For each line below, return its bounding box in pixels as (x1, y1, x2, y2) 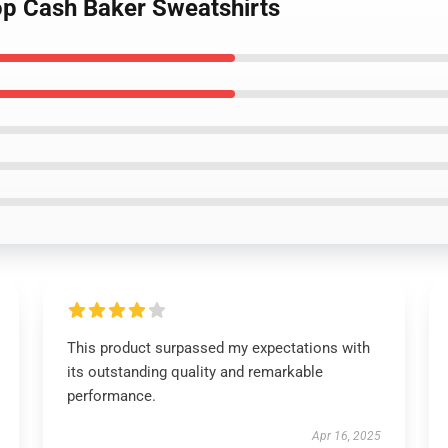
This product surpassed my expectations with (66, 339, 370, 357)
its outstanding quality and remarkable (66, 363, 323, 381)
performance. (66, 387, 156, 405)
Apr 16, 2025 (312, 429, 382, 443)
